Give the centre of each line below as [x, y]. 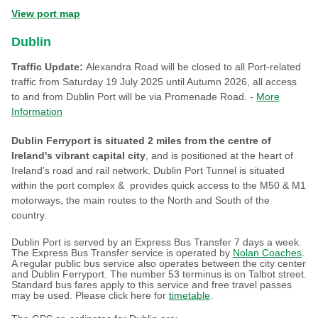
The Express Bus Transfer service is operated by [122, 253]
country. [30, 215]
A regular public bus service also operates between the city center [158, 263]
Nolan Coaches [267, 253]
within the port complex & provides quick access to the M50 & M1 [158, 185]
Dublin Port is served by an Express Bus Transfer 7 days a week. [156, 242]
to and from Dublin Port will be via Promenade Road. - [133, 97]
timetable [189, 295]
